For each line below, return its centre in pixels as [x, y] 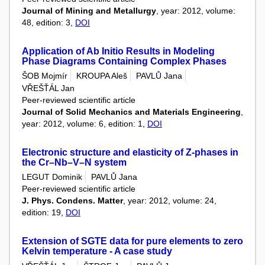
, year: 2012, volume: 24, [170, 201]
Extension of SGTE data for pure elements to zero [132, 241]
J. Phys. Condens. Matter [72, 201]
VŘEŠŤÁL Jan [48, 88]
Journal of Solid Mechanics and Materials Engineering [131, 112]
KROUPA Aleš [102, 75]
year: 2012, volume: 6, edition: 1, [85, 124]
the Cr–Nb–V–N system [74, 163]
